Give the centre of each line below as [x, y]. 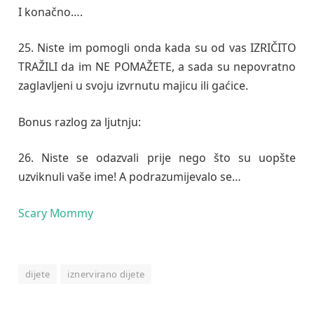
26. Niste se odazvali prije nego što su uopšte [157, 158]
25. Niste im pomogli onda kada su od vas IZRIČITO [157, 48]
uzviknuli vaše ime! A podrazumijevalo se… [130, 177]
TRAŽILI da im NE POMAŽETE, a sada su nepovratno [157, 67]
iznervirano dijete [106, 274]
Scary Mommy [56, 213]
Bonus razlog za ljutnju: [80, 122]
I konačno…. [50, 12]
